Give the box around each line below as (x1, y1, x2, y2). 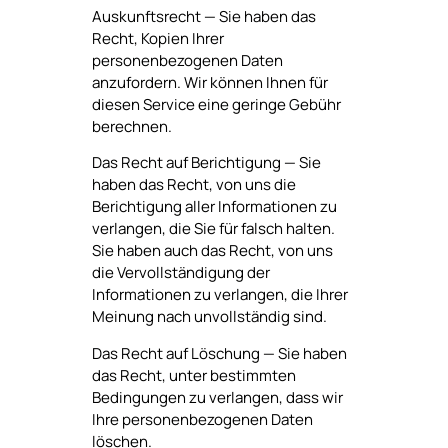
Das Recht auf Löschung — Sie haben (91, 342, 347, 364)
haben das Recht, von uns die (91, 174, 296, 196)
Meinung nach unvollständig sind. (91, 306, 327, 328)
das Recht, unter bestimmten (91, 364, 296, 386)
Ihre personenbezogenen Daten (91, 408, 313, 430)
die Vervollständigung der (91, 262, 270, 284)
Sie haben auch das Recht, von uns (91, 240, 333, 262)
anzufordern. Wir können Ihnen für (91, 72, 328, 94)
